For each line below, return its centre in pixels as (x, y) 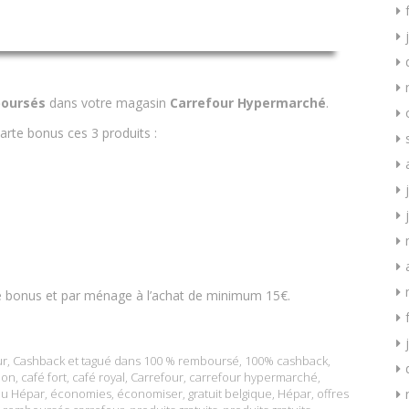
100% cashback (286, 360)
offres (333, 393)
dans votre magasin (108, 102)
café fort (44, 377)
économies (81, 393)
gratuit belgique (230, 393)
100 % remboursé (191, 360)
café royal (99, 377)
